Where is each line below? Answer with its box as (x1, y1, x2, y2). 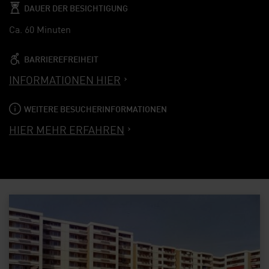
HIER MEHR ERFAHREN (9, 121, 124, 137)
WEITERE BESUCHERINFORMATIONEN (24, 102, 167, 114)
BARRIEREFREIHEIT (24, 52, 98, 64)
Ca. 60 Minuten (9, 21, 71, 36)
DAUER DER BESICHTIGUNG (24, 1, 128, 13)
